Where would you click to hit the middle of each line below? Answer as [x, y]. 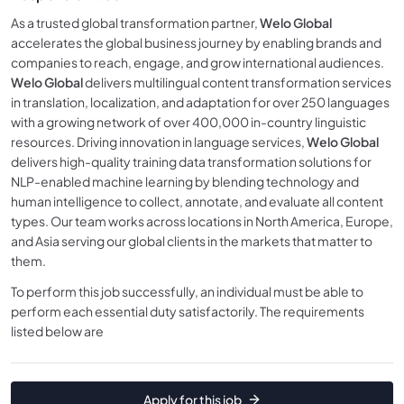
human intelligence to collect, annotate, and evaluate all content [197, 201]
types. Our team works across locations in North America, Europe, [202, 221]
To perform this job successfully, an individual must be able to [187, 291]
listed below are [57, 331]
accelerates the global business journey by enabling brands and [196, 42]
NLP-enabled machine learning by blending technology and [185, 181]
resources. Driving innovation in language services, [159, 142]
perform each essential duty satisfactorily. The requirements [188, 311]
